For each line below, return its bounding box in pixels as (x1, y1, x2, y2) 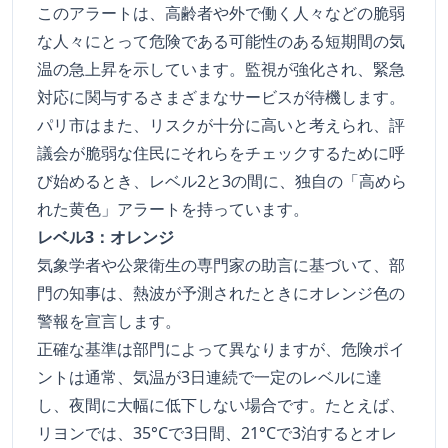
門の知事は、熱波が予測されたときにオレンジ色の (37, 282, 405, 305)
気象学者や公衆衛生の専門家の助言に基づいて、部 (37, 254, 405, 277)
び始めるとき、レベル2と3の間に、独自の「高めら (37, 170, 407, 193)
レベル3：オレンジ (37, 226, 174, 249)
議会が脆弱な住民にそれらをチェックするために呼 (37, 142, 405, 165)
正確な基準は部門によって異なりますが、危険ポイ (37, 338, 405, 361)
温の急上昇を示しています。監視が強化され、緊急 (37, 58, 405, 81)
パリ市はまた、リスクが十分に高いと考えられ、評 (37, 114, 405, 137)
